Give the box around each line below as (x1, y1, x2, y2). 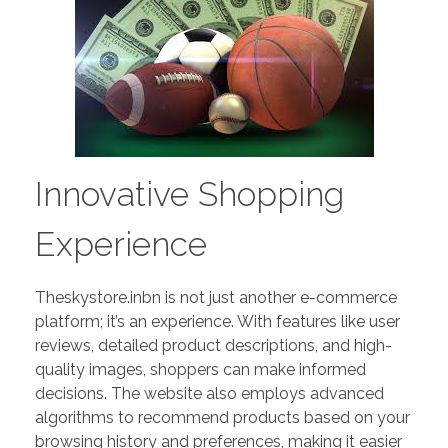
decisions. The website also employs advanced (35, 383, 384, 403)
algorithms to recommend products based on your (35, 407, 410, 427)
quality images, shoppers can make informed (35, 359, 366, 379)
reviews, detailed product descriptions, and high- (35, 335, 392, 355)
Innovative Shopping (35, 174, 344, 215)
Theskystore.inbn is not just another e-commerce (35, 287, 397, 307)
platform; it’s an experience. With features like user (35, 311, 400, 331)
